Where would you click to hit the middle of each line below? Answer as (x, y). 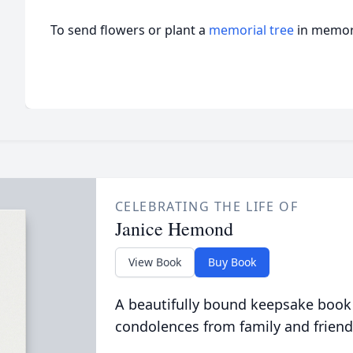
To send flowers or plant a (130, 30)
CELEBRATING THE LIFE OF (206, 206)
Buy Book (232, 262)
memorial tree (251, 30)
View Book (154, 262)
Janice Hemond (174, 229)
